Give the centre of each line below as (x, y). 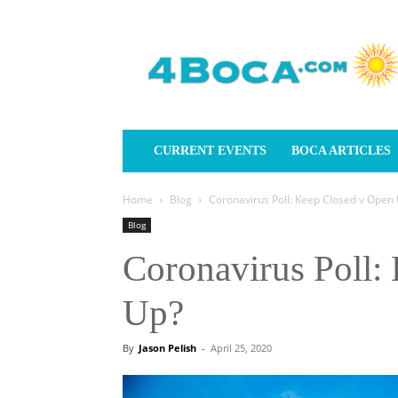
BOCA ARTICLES (341, 151)
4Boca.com (200, 33)
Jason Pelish (167, 348)
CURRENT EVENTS (210, 151)
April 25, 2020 (241, 348)
